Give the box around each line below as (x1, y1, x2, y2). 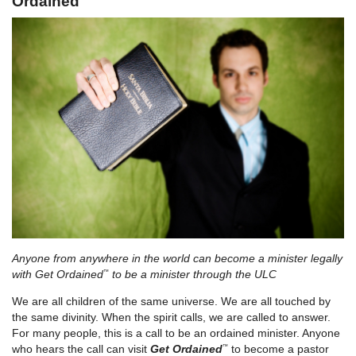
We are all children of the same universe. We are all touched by (12, 294, 331, 308)
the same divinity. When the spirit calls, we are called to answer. (12, 310, 331, 323)
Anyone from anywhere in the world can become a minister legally (12, 251, 342, 265)
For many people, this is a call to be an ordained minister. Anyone (12, 326, 340, 339)
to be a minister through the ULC (109, 267, 277, 281)
